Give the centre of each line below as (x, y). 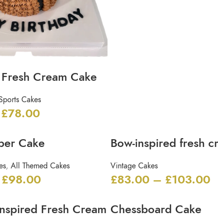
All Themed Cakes (40, 166)
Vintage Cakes (134, 166)
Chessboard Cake (156, 209)
